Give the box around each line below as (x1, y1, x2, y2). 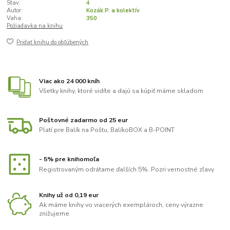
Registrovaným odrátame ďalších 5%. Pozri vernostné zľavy (39, 165, 215, 174)
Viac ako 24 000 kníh (39, 76, 100, 85)
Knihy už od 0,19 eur (39, 190, 99, 199)
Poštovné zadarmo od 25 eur (39, 116, 128, 124)
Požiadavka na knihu (7, 22, 63, 30)
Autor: (7, 6, 23, 14)
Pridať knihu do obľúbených (16, 39, 89, 47)
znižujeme (39, 209, 70, 218)
